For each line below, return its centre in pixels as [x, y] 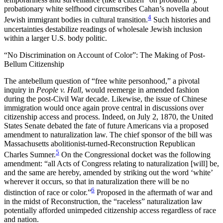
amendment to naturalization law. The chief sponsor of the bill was [108, 134]
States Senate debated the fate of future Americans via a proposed [106, 125]
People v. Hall [59, 90]
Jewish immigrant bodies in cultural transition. [76, 20]
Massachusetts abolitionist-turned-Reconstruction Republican [100, 143]
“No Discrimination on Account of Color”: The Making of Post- [105, 55]
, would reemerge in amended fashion [140, 90]
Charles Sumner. [30, 154]
